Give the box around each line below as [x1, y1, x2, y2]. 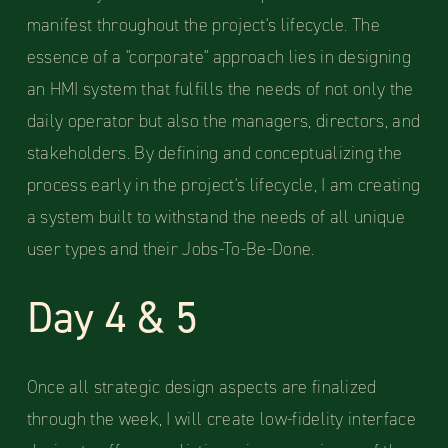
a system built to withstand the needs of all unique [26, 205, 406, 230]
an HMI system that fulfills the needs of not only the [26, 77, 414, 102]
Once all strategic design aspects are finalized [26, 375, 377, 400]
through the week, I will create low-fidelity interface [26, 407, 416, 432]
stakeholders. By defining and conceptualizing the [26, 141, 403, 166]
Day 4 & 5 [26, 289, 197, 347]
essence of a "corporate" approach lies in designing [26, 45, 412, 70]
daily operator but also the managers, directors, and [26, 109, 421, 134]
